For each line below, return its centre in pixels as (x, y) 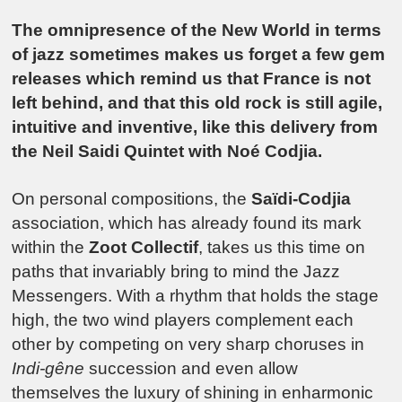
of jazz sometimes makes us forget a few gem (199, 55)
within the (51, 247)
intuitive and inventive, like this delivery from (195, 127)
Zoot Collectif (144, 247)
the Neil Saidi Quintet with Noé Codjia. (167, 152)
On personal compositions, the (132, 198)
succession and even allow (192, 368)
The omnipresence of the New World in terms (197, 31)
